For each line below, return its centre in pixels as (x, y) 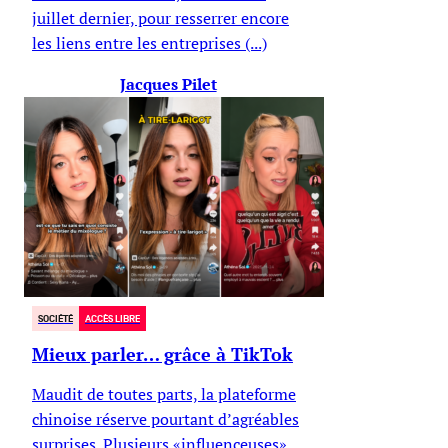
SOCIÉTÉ (55, 318)
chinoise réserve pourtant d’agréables (165, 418)
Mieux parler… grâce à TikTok (162, 353)
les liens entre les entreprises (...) (149, 42)
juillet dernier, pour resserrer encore (160, 17)
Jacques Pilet (168, 83)
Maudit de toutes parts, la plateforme (164, 393)
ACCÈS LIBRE (112, 318)
